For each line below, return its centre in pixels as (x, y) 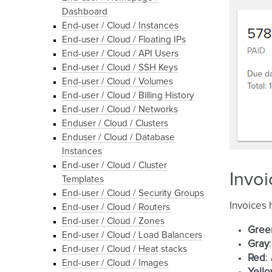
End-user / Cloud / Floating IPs (124, 40)
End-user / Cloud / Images (115, 263)
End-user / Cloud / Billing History (128, 96)
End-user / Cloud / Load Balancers (132, 235)
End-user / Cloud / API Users (120, 54)
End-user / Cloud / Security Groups (133, 193)
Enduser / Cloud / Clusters (115, 124)
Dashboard (85, 12)
